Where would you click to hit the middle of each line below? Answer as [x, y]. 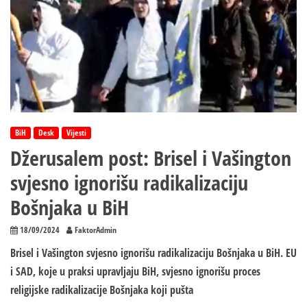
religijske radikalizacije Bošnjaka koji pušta [102, 290]
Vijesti [76, 133]
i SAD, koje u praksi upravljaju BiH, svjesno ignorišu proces [135, 272]
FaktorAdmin [96, 230]
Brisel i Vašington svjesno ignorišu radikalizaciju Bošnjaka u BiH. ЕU [153, 253]
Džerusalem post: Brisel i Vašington [151, 158]
